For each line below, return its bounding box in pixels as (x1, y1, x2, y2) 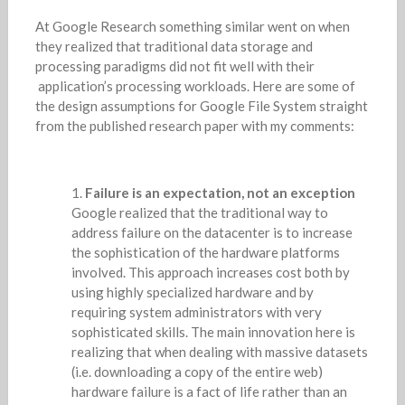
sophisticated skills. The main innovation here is (71, 323, 355, 340)
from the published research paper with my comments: (34, 117, 354, 134)
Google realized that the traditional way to (71, 203, 328, 221)
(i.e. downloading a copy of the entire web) (71, 363, 323, 380)
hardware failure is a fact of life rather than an (71, 382, 347, 400)
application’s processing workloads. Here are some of (34, 77, 355, 94)
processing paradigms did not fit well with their (34, 57, 315, 74)
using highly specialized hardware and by (71, 283, 314, 300)
